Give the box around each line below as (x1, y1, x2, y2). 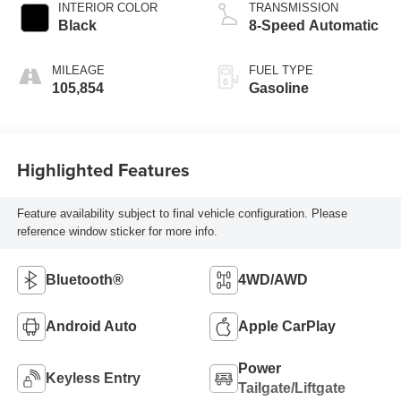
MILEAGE (51, 63, 105, 77)
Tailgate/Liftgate (238, 380, 346, 396)
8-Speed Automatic (249, 17, 379, 33)
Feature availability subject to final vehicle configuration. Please (16, 207, 347, 221)
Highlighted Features (16, 157, 190, 183)
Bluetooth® (45, 271, 124, 287)
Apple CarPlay (238, 318, 336, 334)
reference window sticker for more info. (16, 225, 218, 239)
